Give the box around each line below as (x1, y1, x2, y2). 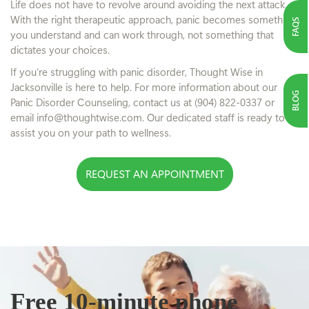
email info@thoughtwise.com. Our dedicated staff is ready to (10, 110, 285, 124)
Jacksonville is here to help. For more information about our (10, 79, 277, 94)
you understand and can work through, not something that (10, 27, 274, 41)
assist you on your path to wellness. (10, 125, 171, 139)
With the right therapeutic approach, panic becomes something (10, 12, 297, 26)
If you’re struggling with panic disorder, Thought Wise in (10, 64, 263, 79)
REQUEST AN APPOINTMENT (85, 166, 224, 181)
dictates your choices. (10, 42, 110, 57)
